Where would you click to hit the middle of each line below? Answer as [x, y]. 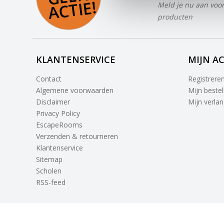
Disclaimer [53, 101]
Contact [49, 78]
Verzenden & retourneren [77, 136]
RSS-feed [51, 182]
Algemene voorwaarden [75, 90]
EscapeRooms [59, 124]
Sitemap [49, 159]
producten [175, 16]
